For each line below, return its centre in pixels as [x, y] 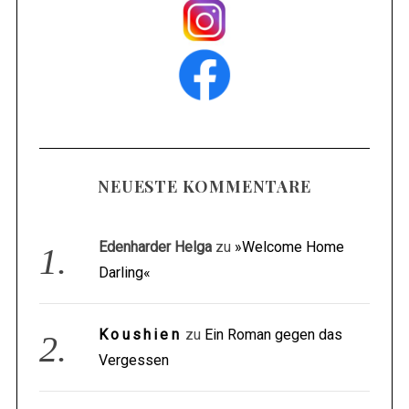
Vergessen [134, 361]
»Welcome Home [290, 247]
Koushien [140, 335]
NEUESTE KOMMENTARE [204, 187]
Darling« [125, 273]
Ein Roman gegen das [273, 335]
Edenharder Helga [156, 247]
